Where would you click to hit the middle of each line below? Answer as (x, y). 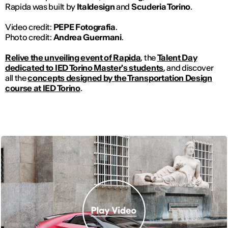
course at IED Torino (43, 88)
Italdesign (96, 7)
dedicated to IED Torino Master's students (84, 68)
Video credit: (29, 27)
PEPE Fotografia (84, 27)
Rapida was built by (41, 7)
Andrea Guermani (87, 37)
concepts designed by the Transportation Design (120, 78)
